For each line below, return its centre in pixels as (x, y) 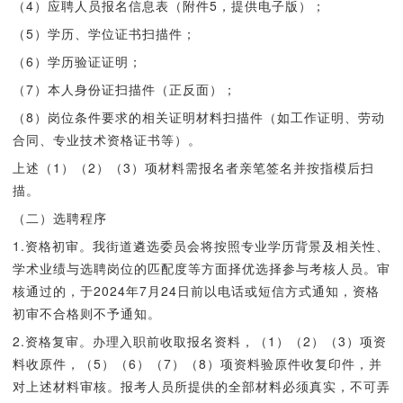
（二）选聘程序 (59, 218)
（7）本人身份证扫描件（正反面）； (124, 89)
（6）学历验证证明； (77, 61)
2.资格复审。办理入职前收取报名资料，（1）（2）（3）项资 (199, 341)
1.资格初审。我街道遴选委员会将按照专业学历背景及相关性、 (201, 246)
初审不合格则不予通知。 (86, 313)
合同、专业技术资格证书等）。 (107, 139)
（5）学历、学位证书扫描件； (104, 33)
